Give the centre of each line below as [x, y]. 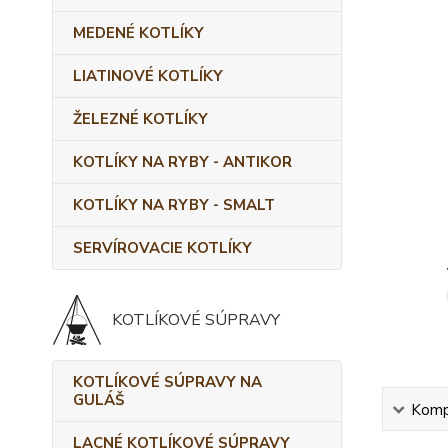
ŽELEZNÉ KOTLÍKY [140, 119]
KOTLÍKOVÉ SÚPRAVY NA [167, 382]
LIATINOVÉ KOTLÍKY [148, 76]
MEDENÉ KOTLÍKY [138, 33]
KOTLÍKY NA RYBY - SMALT [174, 205]
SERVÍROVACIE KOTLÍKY [162, 248]
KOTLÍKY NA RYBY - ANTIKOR [182, 162]
